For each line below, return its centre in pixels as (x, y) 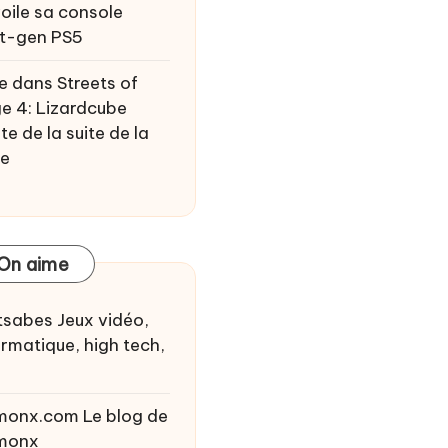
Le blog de (123, 415)
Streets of (97, 82)
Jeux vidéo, (101, 319)
